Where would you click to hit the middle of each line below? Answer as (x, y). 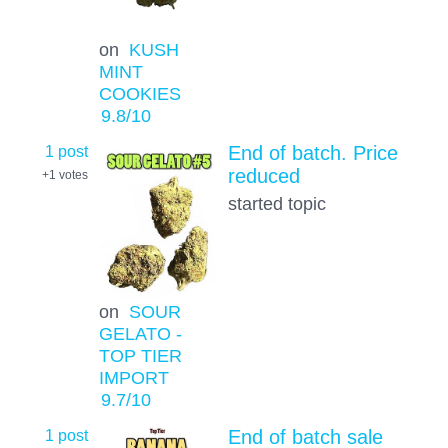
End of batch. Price (312, 153)
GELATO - (140, 333)
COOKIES (139, 93)
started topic (276, 204)
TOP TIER (140, 355)
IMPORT (133, 377)
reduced (263, 176)
